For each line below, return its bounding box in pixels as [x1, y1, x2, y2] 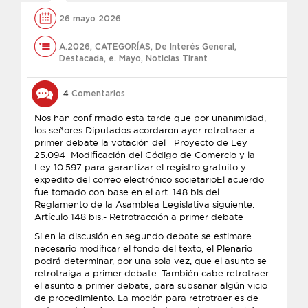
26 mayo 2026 [59, 14, 121, 23]
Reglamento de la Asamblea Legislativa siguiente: [34, 199, 254, 210]
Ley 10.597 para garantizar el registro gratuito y [34, 162, 246, 173]
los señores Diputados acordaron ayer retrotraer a [34, 124, 255, 135]
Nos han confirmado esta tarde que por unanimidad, [34, 112, 269, 123]
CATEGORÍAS [95, 43, 151, 51]
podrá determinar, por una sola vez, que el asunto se [34, 255, 267, 266]
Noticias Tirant [146, 54, 208, 63]
